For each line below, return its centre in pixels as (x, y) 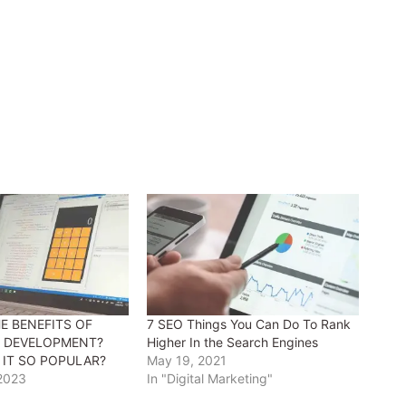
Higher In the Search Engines (233, 342)
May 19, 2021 (187, 360)
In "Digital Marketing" (210, 378)
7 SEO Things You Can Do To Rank (249, 324)
